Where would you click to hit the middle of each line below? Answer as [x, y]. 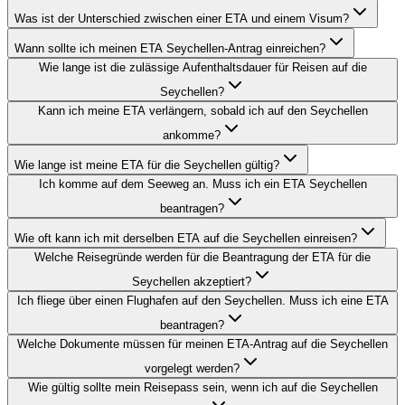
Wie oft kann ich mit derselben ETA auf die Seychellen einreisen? [186, 239]
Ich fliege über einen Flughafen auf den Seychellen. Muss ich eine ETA [202, 301]
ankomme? [192, 136]
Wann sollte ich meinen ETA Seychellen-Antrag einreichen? [170, 49]
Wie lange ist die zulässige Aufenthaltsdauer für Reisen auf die [202, 68]
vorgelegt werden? [192, 369]
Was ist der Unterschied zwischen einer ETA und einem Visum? [182, 19]
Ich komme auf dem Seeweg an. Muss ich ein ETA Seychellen [202, 184]
